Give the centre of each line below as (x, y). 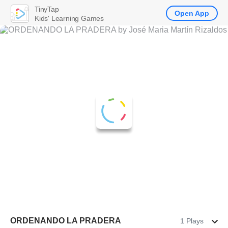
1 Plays (192, 221)
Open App (192, 13)
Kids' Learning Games (69, 18)
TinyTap (47, 9)
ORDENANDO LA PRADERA (66, 221)
